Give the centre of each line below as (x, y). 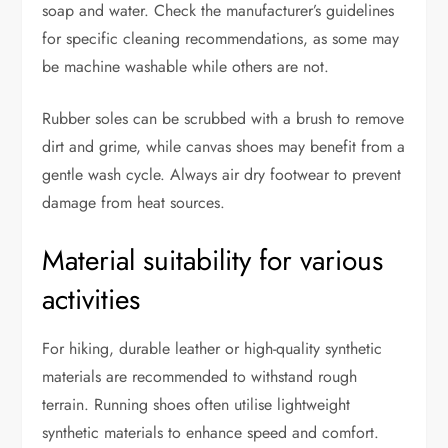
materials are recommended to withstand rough (200, 376)
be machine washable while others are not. (186, 66)
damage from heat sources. (134, 202)
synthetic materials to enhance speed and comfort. (211, 432)
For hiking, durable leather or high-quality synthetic (212, 348)
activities (91, 299)
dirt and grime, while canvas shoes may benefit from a (224, 146)
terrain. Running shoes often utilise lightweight (196, 404)
